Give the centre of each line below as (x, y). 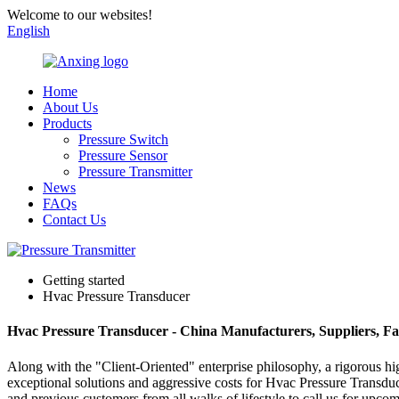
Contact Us (74, 220)
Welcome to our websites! (80, 15)
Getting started (84, 280)
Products (67, 123)
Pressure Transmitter (135, 171)
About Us (70, 107)
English (28, 31)
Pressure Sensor (123, 155)
